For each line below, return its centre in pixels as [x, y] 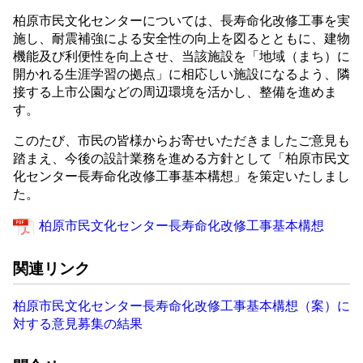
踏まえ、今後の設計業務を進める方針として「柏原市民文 [181, 158]
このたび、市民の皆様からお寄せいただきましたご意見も [181, 141]
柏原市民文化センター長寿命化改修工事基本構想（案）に [181, 305]
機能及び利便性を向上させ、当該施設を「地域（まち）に [181, 56]
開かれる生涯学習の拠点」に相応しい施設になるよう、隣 [181, 74]
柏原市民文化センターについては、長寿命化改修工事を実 [181, 21]
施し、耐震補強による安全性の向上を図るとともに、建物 [181, 38]
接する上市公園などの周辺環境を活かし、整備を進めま [175, 92]
